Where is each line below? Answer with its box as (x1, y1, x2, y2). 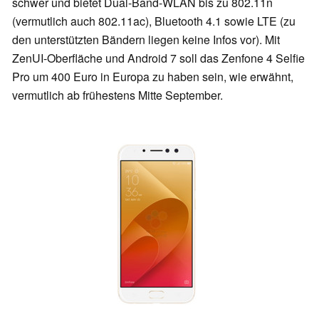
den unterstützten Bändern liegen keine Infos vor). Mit (12, 31, 280, 48)
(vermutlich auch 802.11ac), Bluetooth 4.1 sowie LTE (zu (12, 13, 296, 30)
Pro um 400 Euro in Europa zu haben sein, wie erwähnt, (12, 68, 293, 85)
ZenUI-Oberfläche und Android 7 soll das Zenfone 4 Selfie (12, 50, 305, 67)
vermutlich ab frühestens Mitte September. (12, 87, 223, 104)
